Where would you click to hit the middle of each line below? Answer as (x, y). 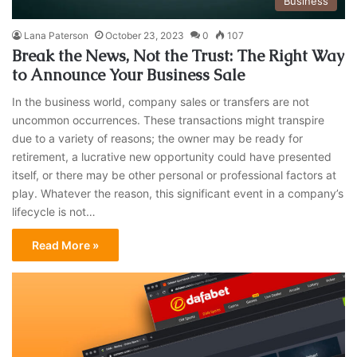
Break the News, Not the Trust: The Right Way (178, 56)
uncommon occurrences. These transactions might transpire (169, 120)
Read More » (66, 245)
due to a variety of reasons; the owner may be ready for (158, 139)
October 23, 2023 (145, 36)
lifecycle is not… (54, 212)
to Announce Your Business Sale (129, 75)
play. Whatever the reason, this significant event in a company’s (178, 194)
